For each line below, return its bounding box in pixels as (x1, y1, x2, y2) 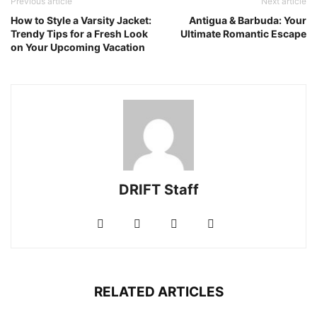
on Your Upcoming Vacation (11, 41, 145, 54)
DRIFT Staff (118, 181, 199, 199)
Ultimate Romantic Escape (180, 28, 306, 40)
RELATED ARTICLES (93, 284, 224, 301)
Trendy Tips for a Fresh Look (11, 28, 148, 40)
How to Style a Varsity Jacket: (11, 14, 151, 27)
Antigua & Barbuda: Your (189, 14, 306, 27)
